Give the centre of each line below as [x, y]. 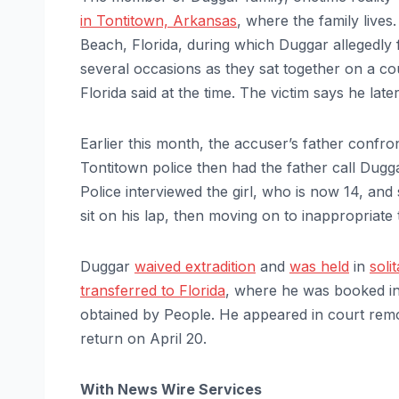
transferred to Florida [153, 290]
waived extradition [195, 266]
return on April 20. [143, 338]
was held [319, 266]
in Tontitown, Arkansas [159, 20]
